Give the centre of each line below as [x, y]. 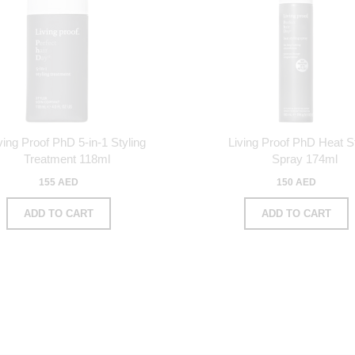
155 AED [59, 182]
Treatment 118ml [67, 158]
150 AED [296, 182]
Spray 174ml [304, 158]
